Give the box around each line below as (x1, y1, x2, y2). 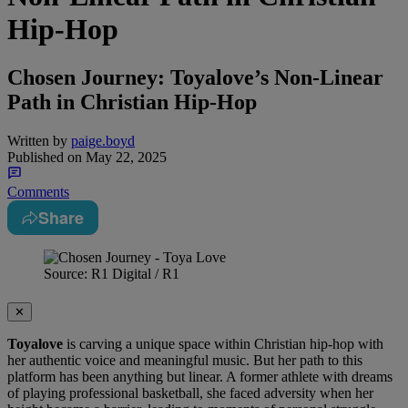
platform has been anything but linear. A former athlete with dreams (7, 369, 393, 385)
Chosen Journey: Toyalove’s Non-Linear (7, 66, 383, 90)
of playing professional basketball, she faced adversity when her (7, 385, 373, 402)
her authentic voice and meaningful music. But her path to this (7, 352, 362, 369)
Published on (7, 149, 82, 166)
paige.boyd (71, 133, 135, 149)
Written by (7, 133, 67, 149)
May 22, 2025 (82, 149, 167, 166)
